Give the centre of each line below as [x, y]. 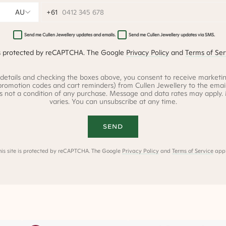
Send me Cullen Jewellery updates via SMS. [172, 35]
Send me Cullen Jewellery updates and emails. [70, 35]
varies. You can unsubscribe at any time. [113, 101]
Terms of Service [193, 151]
